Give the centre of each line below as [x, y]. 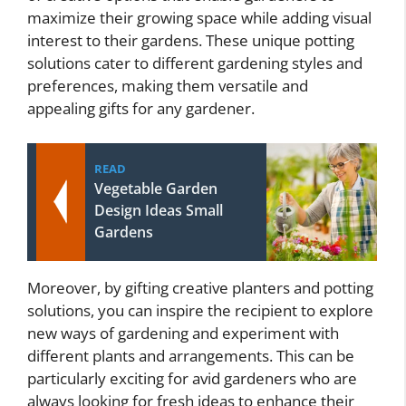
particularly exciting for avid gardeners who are [192, 378]
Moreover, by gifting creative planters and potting [200, 287]
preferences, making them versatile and [168, 86]
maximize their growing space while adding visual [199, 18]
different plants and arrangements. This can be [191, 355]
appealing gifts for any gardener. [141, 109]
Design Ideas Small [159, 210]
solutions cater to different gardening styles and [195, 63]
